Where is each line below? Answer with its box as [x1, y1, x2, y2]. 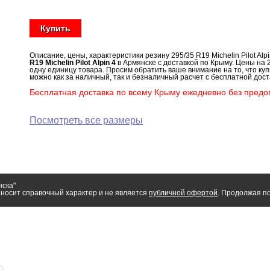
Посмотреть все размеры [30, 115, 143, 125]
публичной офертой [149, 189, 218, 197]
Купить [40, 24, 71, 33]
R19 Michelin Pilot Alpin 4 [30, 58, 116, 67]
